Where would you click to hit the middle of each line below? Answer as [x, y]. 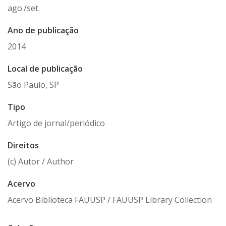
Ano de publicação [43, 30]
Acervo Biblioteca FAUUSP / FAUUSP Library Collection [110, 200]
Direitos [23, 145]
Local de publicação [45, 69]
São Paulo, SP [33, 85]
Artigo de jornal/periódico [56, 123]
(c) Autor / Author [41, 161]
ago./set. [24, 8]
